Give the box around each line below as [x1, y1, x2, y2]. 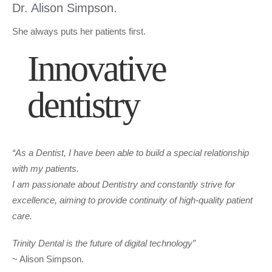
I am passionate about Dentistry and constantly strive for [12, 179, 235, 190]
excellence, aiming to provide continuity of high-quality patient [12, 195, 253, 206]
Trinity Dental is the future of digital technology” [12, 237, 195, 248]
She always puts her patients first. [12, 25, 146, 36]
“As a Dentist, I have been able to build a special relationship [12, 148, 249, 158]
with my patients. [12, 163, 79, 174]
